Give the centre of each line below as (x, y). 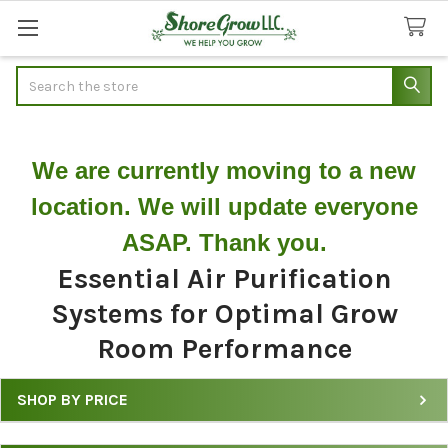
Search (39, 76)
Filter (41, 422)
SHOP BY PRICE (72, 399)
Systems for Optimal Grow (224, 313)
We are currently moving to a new (224, 170)
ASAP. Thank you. (224, 242)
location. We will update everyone (224, 206)
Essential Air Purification (224, 278)
